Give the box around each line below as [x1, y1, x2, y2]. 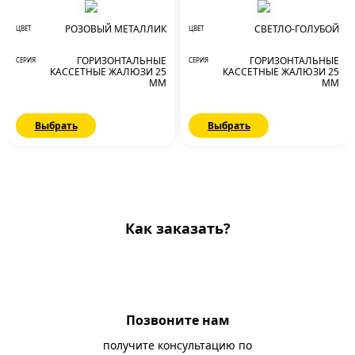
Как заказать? [124, 219, 231, 239]
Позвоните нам [125, 311, 230, 330]
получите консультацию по [103, 338, 252, 353]
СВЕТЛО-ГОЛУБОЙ [254, 22, 339, 36]
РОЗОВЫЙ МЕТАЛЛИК [64, 22, 166, 36]
